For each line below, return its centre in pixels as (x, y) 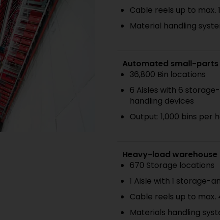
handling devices (162, 101)
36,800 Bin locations (168, 74)
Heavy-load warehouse (170, 154)
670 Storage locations (172, 165)
